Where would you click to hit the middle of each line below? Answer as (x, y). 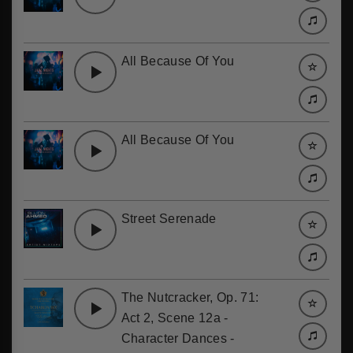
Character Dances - (178, 338)
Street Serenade (169, 219)
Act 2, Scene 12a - (175, 318)
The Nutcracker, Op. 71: (190, 297)
